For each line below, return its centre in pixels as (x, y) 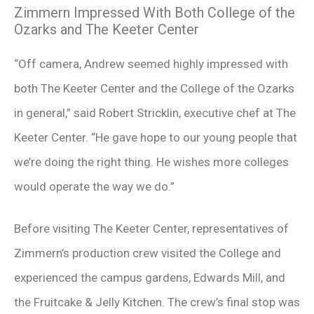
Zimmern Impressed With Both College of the (155, 12)
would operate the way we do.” (94, 186)
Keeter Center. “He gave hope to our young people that (156, 137)
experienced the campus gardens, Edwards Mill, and (150, 278)
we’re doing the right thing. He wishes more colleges (151, 162)
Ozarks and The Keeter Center (107, 29)
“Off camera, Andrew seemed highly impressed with (151, 63)
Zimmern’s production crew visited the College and (148, 253)
